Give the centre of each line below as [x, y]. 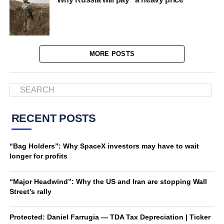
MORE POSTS [112, 54]
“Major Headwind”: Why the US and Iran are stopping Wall [108, 181]
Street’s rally [30, 191]
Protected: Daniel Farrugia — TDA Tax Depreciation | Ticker [110, 217]
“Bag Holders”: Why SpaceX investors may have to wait [104, 146]
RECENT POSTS [54, 118]
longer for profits [38, 156]
